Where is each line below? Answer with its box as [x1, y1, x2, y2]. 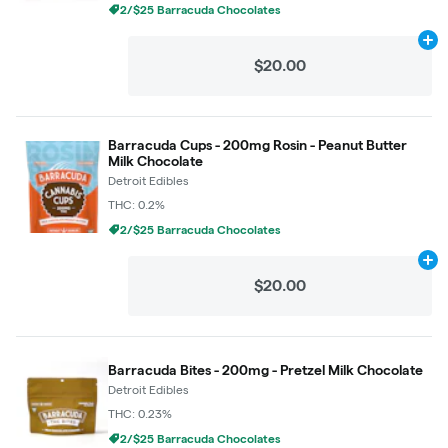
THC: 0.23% [108, 406, 172, 420]
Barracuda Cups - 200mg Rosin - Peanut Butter [108, 137, 407, 153]
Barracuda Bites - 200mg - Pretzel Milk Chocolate [108, 361, 423, 378]
